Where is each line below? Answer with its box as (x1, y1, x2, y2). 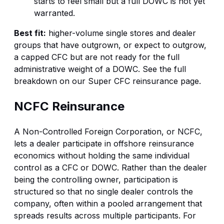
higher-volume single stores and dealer (46, 28, 196, 38)
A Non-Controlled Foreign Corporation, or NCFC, (14, 126, 202, 136)
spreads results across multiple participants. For (14, 210, 196, 220)
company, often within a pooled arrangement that (14, 198, 202, 208)
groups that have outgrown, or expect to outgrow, (14, 40, 206, 50)
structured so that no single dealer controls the (14, 186, 193, 196)
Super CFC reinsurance (88, 76, 178, 86)
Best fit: (14, 28, 46, 38)
